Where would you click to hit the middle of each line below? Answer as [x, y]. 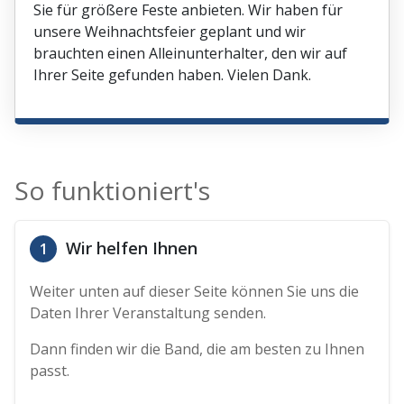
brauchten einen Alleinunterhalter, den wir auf [191, 54]
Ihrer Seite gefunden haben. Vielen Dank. [173, 75]
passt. [50, 371]
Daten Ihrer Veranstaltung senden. [148, 313]
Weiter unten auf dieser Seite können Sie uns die [195, 292]
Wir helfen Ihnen [130, 248]
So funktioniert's [113, 191]
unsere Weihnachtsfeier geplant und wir [170, 32]
